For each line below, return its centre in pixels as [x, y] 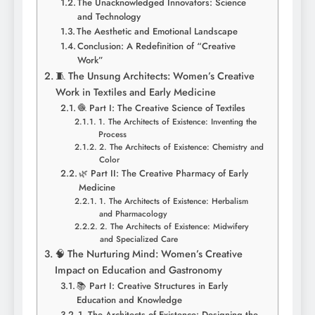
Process [112, 134]
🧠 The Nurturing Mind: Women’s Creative [148, 254]
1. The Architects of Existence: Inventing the [177, 122]
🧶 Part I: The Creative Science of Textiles [162, 108]
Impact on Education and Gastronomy [138, 270]
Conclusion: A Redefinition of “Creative [157, 46]
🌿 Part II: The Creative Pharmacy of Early [164, 174]
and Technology [109, 17]
